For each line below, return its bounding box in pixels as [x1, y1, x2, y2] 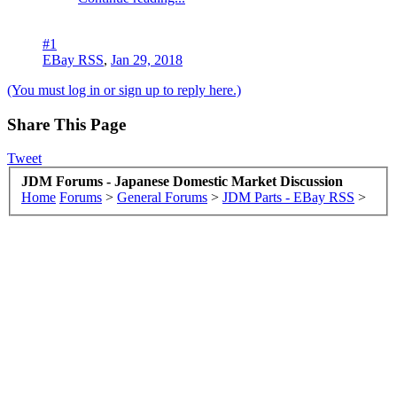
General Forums [117, 189, 207, 205]
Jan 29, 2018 [111, 51, 183, 67]
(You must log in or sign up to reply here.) [7, 82, 241, 97]
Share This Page [7, 114, 126, 134]
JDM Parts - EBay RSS [222, 189, 354, 205]
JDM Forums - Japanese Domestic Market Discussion [21, 173, 343, 189]
